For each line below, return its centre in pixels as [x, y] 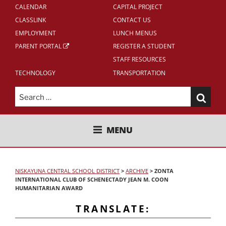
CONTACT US [132, 20]
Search [28, 93]
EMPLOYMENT [36, 33]
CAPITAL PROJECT [138, 7]
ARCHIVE [137, 171]
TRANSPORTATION [139, 73]
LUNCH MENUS [135, 33]
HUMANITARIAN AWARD [49, 188]
